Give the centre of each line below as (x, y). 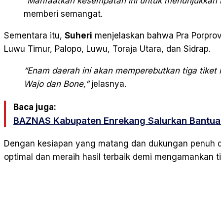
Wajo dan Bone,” (56, 84)
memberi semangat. (63, 14)
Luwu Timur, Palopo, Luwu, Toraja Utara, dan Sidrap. (107, 49)
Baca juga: (35, 107)
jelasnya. (108, 84)
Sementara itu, (34, 36)
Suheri (78, 36)
